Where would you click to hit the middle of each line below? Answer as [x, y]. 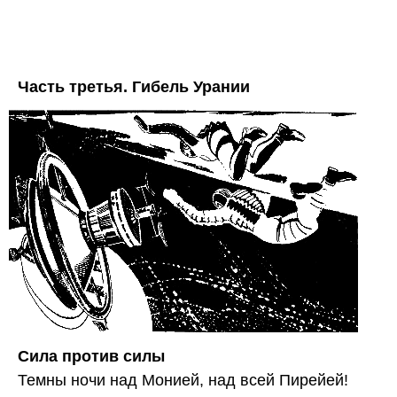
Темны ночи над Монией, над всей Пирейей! [183, 380]
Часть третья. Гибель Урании [134, 87]
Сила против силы [91, 356]
